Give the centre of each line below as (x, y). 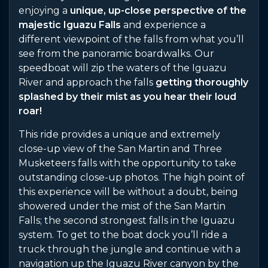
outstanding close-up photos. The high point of (132, 177)
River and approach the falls (87, 82)
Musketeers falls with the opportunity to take (127, 163)
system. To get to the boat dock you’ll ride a (123, 235)
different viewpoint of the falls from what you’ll (131, 39)
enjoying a (44, 10)
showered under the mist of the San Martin (122, 206)
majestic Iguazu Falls (70, 25)
